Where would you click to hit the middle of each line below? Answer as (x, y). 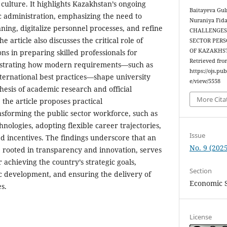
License (201, 217)
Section (201, 171)
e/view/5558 (205, 81)
